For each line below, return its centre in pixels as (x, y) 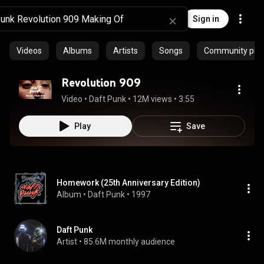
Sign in (206, 19)
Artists (126, 51)
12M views (152, 99)
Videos (29, 51)
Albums (77, 51)
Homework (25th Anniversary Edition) (128, 183)
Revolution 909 (101, 82)
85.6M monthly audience (129, 242)
